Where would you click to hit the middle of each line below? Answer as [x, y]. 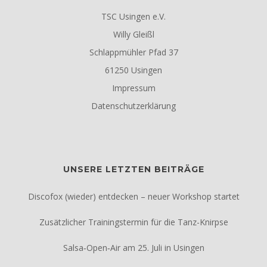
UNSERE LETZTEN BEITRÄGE [133, 169]
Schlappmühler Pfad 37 [133, 52]
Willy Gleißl [133, 34]
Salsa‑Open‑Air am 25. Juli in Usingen [133, 248]
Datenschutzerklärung [133, 106]
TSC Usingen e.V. [133, 16]
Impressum [133, 88]
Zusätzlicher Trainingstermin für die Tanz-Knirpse [133, 222]
